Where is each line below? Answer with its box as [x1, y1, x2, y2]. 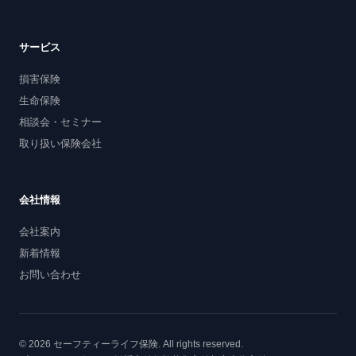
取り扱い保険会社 [19, 137, 102, 149]
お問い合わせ [19, 269, 81, 281]
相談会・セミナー [19, 116, 102, 128]
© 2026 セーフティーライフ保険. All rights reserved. [19, 339, 243, 350]
